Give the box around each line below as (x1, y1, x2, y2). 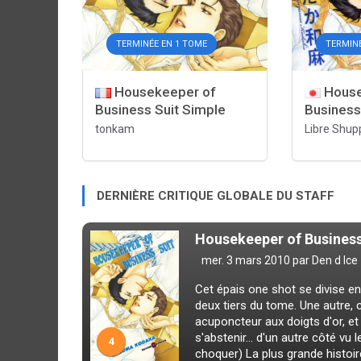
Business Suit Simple (95, 102, 226, 118)
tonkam (95, 122, 135, 135)
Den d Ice (312, 254, 358, 267)
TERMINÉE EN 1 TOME (116, 39, 207, 49)
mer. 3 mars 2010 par (199, 254, 312, 267)
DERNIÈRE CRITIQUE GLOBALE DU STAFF (97, 189, 334, 203)
